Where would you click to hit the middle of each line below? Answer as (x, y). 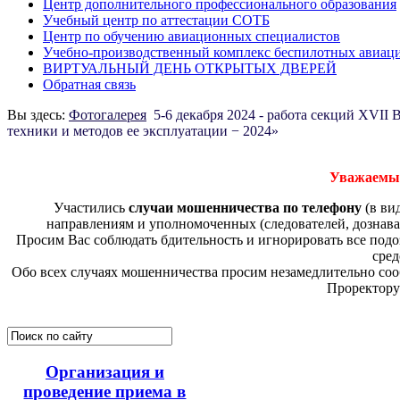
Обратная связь (89, 84)
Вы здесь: (38, 114)
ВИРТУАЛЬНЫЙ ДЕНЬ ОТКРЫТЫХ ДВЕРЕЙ (190, 68)
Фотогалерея (108, 114)
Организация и (104, 371)
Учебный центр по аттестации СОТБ (156, 20)
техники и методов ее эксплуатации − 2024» (143, 130)
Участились (91, 207)
